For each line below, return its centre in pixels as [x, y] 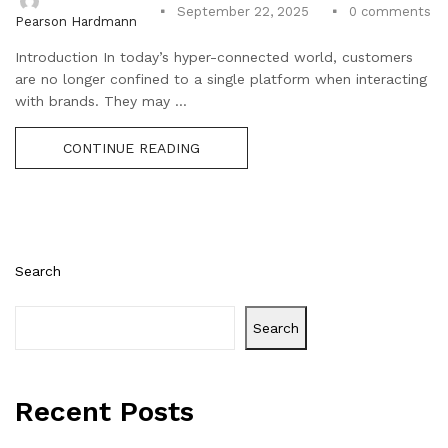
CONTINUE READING [131, 147]
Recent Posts [104, 411]
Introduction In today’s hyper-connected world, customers [214, 56]
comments [394, 11]
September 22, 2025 [243, 12]
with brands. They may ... [101, 100]
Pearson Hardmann [76, 21]
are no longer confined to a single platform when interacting [221, 78]
